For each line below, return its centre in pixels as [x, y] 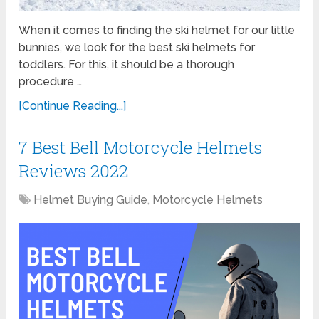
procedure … [51, 82]
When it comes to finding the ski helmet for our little [157, 31]
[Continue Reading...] [73, 106]
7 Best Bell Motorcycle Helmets [141, 148]
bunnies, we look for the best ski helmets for [137, 48]
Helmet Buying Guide [91, 200]
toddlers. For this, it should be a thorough [127, 65]
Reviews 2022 [74, 171]
